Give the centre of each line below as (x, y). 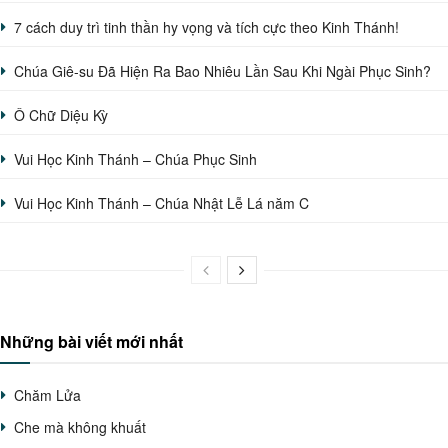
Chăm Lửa (47, 394)
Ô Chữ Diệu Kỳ (61, 114)
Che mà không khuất (80, 426)
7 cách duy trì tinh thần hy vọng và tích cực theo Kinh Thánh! (206, 26)
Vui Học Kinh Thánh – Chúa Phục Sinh (135, 158)
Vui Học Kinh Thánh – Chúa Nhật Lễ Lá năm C (161, 202)
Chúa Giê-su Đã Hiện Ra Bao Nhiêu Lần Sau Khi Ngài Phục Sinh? (222, 70)
